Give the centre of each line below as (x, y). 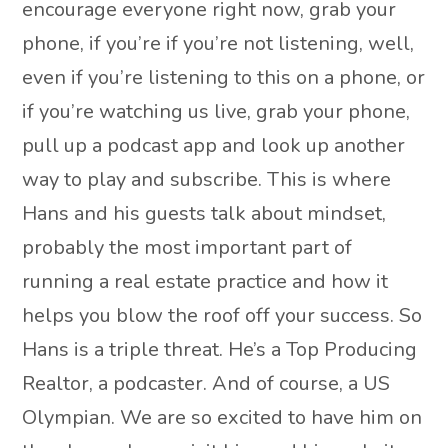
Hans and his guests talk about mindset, (204, 214)
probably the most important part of (187, 248)
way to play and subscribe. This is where (207, 180)
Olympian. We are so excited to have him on (222, 418)
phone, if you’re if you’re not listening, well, (218, 44)
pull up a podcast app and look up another (214, 146)
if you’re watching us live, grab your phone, (216, 112)
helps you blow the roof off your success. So (222, 316)
